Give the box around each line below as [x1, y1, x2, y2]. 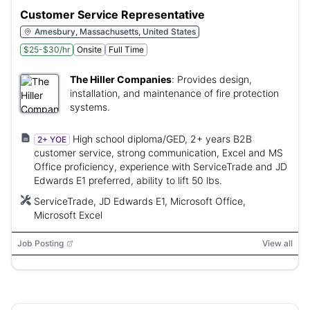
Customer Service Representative [20, 8, 205, 21]
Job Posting [17, 238, 64, 248]
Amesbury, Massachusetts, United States [35, 26, 196, 37]
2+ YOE [37, 134, 66, 145]
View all [262, 238, 293, 248]
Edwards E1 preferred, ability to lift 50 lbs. [34, 174, 222, 186]
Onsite [77, 44, 102, 55]
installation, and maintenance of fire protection [70, 87, 279, 99]
